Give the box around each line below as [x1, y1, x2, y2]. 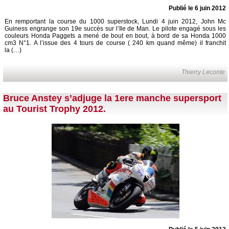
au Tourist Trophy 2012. [3, 104, 106, 114]
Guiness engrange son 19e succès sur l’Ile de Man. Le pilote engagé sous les [5, 25, 226, 33]
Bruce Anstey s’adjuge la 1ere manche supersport [3, 93, 221, 104]
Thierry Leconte [181, 68, 225, 76]
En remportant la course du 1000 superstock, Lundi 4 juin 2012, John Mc [5, 18, 226, 26]
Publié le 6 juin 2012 [169, 5, 226, 12]
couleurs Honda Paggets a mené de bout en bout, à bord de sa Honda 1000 [5, 32, 226, 40]
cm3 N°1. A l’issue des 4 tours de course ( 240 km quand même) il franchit [5, 39, 226, 47]
